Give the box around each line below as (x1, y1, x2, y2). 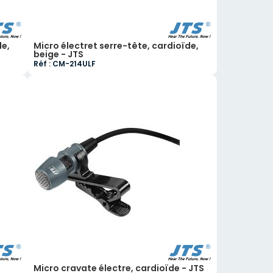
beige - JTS (34, 48, 84, 60)
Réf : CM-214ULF (34, 58, 96, 69)
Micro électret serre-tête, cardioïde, (34, 40, 199, 52)
